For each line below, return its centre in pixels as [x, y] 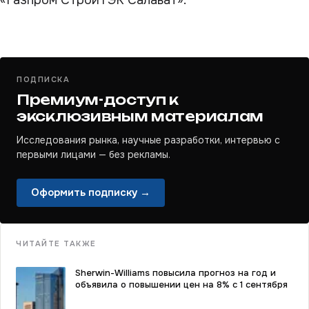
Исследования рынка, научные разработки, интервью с [148, 140]
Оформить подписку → [91, 192]
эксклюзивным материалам [140, 116]
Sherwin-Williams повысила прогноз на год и [176, 273]
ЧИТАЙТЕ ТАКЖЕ [57, 243]
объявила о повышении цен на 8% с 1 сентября [181, 285]
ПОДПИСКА [43, 79]
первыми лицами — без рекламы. [93, 154]
